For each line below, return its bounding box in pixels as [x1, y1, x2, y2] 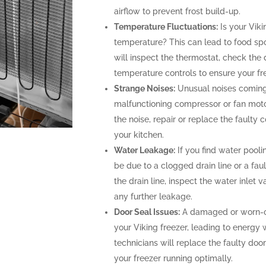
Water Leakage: [113, 145, 175, 156]
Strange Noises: [113, 84, 175, 94]
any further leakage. [113, 192, 192, 202]
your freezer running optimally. [113, 254, 233, 264]
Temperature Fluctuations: [113, 22, 218, 32]
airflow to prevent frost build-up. [113, 7, 240, 17]
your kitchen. [113, 130, 164, 140]
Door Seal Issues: [113, 207, 180, 217]
